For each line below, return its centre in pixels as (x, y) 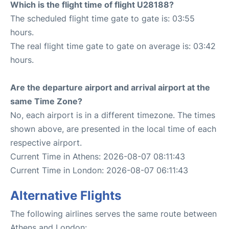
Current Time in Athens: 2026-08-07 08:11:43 (98, 156)
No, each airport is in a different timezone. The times (113, 115)
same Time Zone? (46, 101)
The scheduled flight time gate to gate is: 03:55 (102, 18)
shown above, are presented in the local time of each (113, 129)
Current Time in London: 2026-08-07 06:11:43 (99, 170)
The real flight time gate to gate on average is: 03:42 (113, 46)
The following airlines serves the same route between (113, 213)
